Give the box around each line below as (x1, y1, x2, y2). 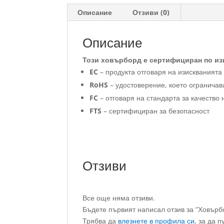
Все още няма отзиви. (82, 192, 155, 202)
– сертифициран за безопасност (101, 105, 210, 115)
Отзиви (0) (132, 7, 170, 17)
